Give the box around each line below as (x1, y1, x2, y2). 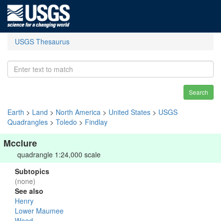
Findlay (85, 117, 108, 127)
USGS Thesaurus (15, 37, 70, 46)
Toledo (56, 117, 77, 127)
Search (189, 88, 208, 96)
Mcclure (3, 137, 37, 149)
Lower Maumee (15, 206, 64, 216)
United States (109, 107, 150, 117)
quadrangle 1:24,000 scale (17, 149, 101, 159)
